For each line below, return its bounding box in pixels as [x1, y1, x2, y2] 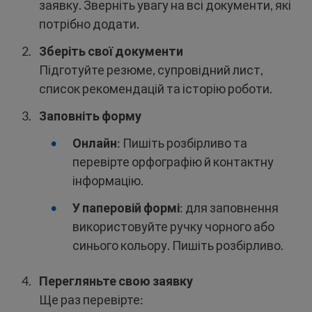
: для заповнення [180, 200, 279, 216]
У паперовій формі [72, 200, 180, 216]
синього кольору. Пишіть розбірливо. [72, 237, 283, 253]
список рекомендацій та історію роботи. [39, 81, 272, 97]
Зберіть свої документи [39, 43, 183, 59]
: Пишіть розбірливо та [117, 135, 247, 151]
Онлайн [72, 135, 117, 151]
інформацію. [72, 173, 143, 189]
